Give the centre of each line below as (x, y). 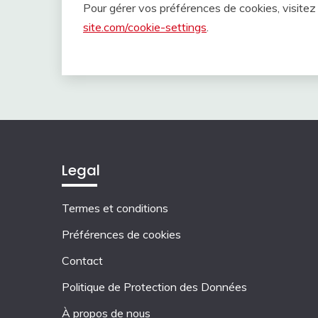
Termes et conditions (115, 208)
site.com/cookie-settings (145, 27)
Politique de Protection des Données (154, 286)
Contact (82, 261)
